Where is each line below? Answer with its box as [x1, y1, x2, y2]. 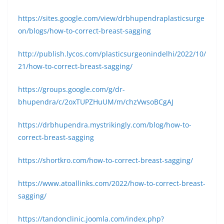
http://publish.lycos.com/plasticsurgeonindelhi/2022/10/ [18, 49, 206, 58]
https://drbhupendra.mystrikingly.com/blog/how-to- [18, 120, 191, 129]
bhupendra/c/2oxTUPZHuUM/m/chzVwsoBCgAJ [18, 97, 173, 106]
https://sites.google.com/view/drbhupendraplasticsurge [18, 13, 204, 23]
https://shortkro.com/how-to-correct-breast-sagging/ [18, 155, 193, 165]
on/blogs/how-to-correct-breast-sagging [18, 26, 151, 35]
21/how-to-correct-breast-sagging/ [18, 61, 132, 71]
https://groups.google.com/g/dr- [18, 84, 125, 94]
